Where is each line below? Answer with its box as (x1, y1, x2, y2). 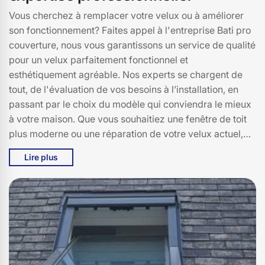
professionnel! (9, 172, 70, 184)
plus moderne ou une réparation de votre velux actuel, (9, 127, 243, 140)
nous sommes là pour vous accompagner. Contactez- (9, 142, 241, 154)
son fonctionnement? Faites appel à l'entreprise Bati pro (9, 24, 251, 36)
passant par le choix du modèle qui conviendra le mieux (9, 98, 251, 110)
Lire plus (24, 151, 58, 162)
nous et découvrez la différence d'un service (9, 157, 203, 169)
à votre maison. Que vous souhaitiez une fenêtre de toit (9, 112, 77, 125)
